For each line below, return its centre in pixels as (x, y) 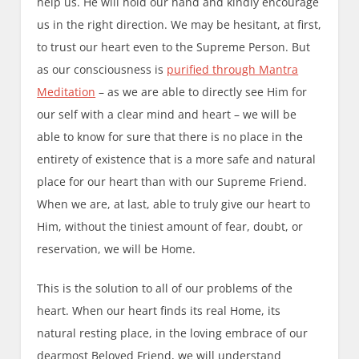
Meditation (67, 91)
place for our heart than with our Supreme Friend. (172, 181)
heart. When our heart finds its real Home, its (159, 310)
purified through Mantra (233, 69)
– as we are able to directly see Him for (202, 91)
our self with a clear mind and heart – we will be (167, 114)
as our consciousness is (102, 69)
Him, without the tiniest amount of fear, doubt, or (170, 226)
